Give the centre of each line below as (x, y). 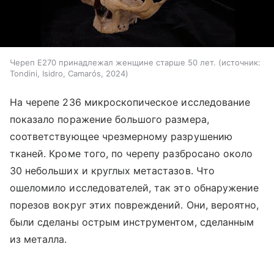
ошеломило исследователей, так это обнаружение (135, 187)
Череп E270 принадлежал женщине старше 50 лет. (113, 62)
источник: (241, 62)
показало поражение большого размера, (109, 119)
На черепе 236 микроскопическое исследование (130, 102)
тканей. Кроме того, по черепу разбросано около (131, 153)
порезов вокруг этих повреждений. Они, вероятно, (135, 205)
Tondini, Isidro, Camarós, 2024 (68, 73)
